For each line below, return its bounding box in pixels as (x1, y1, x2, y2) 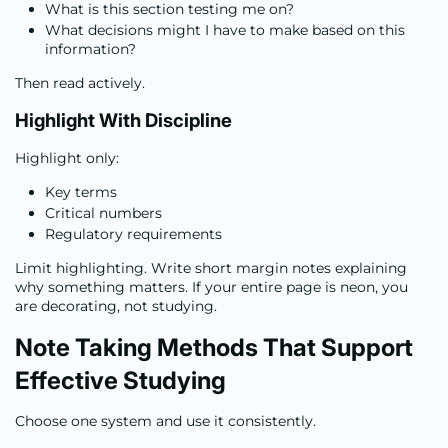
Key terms (45, 182, 117, 201)
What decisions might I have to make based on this (45, 20, 405, 39)
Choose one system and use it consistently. (15, 411, 316, 430)
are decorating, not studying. (15, 296, 217, 315)
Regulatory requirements (45, 224, 222, 243)
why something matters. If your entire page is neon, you (15, 277, 408, 296)
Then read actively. (15, 73, 145, 92)
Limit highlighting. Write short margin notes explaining (15, 258, 407, 277)
